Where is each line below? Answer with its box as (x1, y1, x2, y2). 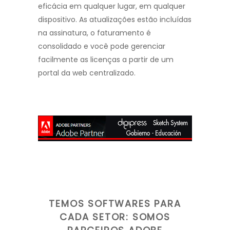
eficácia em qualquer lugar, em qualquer (38, 1, 185, 11)
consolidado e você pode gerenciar (38, 41, 165, 51)
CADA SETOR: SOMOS (60, 210, 170, 223)
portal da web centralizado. (38, 68, 136, 78)
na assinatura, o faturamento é (38, 28, 151, 38)
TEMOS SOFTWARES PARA (49, 197, 181, 210)
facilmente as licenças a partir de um (38, 54, 174, 65)
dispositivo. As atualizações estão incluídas (38, 14, 191, 25)
